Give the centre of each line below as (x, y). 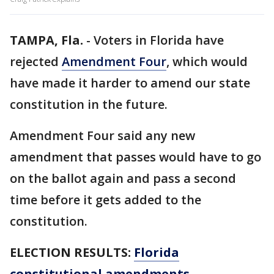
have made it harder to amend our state (130, 83)
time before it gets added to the (106, 200)
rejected (36, 61)
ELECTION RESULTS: (72, 252)
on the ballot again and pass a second (123, 178)
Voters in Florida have (159, 40)
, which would (207, 61)
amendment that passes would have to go (135, 157)
